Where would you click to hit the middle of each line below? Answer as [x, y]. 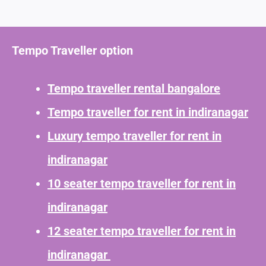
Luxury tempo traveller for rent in [134, 136]
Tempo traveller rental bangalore [134, 88]
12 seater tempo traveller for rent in [142, 231]
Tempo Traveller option [74, 50]
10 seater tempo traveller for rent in [142, 183]
